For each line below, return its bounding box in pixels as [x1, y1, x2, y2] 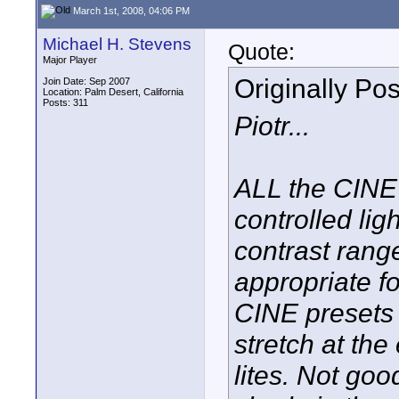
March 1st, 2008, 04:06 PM [70, 4, 190, 16]
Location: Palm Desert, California [43, 86, 183, 97]
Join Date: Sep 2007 [43, 76, 130, 86]
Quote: [228, 39, 295, 64]
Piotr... [234, 110, 310, 141]
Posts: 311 [43, 97, 88, 108]
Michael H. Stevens [43, 35, 191, 53]
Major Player [43, 54, 97, 65]
